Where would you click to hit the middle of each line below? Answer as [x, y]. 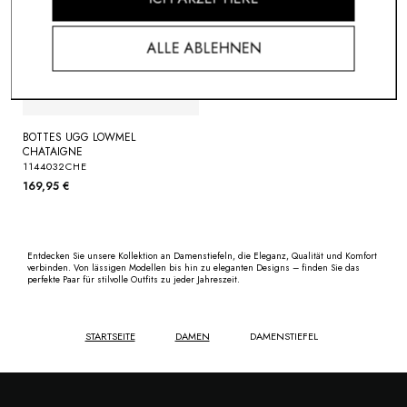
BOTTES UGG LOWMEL [79, 138]
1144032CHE [55, 167]
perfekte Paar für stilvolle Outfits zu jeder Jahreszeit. [134, 280]
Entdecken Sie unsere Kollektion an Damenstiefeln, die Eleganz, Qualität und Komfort [202, 256]
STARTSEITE [110, 337]
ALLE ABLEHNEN [203, 48]
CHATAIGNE [53, 152]
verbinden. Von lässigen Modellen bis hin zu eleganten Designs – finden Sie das [194, 268]
